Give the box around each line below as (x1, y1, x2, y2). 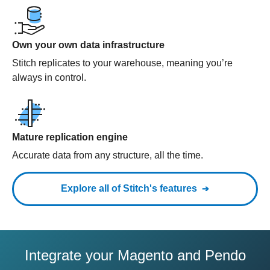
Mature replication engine (12, 132, 128, 142)
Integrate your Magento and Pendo (24, 247, 246, 263)
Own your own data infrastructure (12, 40, 165, 50)
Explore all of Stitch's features (61, 183, 197, 193)
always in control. (12, 72, 86, 83)
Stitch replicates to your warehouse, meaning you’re (12, 58, 233, 68)
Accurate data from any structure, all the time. (12, 150, 203, 160)
